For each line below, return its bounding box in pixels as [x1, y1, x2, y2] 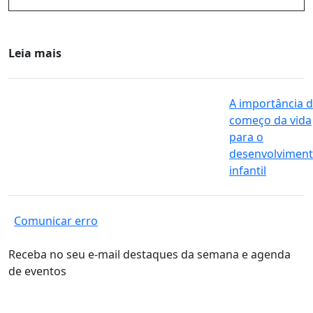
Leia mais [8, 45, 61, 61]
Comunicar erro [14, 213, 98, 229]
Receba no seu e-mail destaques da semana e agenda [8, 247, 291, 263]
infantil [229, 163, 266, 179]
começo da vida [229, 112, 312, 129]
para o [229, 129, 263, 145]
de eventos [8, 263, 66, 279]
